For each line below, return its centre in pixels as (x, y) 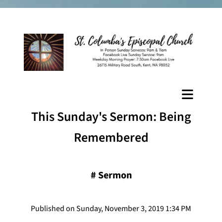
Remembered (111, 137)
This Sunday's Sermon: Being (111, 116)
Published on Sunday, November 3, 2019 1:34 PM (111, 208)
